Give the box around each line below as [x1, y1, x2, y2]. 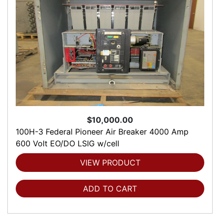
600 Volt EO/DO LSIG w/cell [16, 138, 119, 149]
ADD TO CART [83, 184, 137, 194]
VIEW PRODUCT [80, 158, 140, 168]
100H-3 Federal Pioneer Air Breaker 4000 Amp [16, 127, 189, 137]
